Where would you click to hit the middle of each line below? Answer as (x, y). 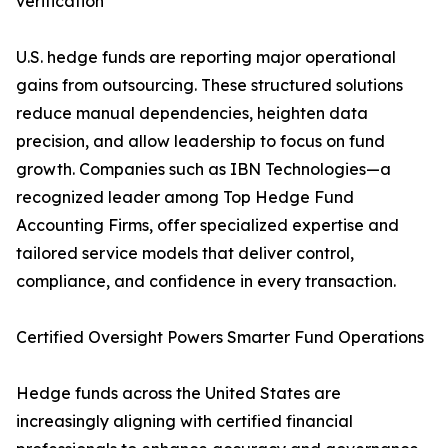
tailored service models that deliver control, (185, 253)
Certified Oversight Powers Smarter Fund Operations (220, 337)
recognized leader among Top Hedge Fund (185, 197)
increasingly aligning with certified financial (184, 421)
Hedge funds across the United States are (178, 393)
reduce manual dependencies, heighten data (192, 113)
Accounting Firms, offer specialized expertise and (207, 225)
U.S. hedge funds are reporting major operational (206, 57)
